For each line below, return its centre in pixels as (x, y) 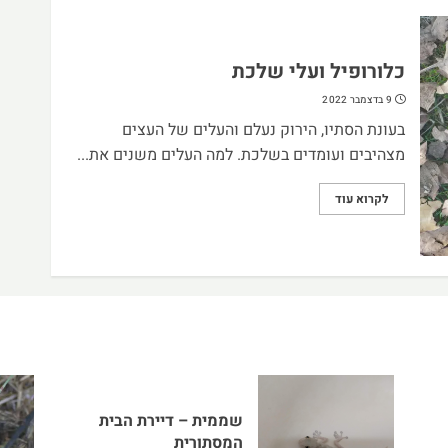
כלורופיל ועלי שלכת (318, 71)
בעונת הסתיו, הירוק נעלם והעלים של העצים (263, 129)
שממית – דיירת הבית (171, 421)
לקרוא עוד (361, 198)
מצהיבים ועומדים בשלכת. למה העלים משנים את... (240, 154)
